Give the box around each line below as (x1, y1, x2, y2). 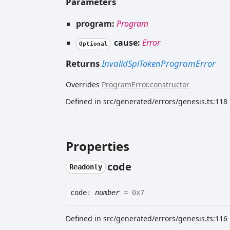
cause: (111, 36, 142, 48)
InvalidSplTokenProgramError (102, 57, 216, 70)
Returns (66, 57, 102, 70)
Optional (79, 40, 108, 47)
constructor (150, 80, 189, 90)
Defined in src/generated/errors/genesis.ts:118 (66, 97, 227, 107)
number (95, 188, 120, 197)
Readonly (69, 163, 102, 171)
